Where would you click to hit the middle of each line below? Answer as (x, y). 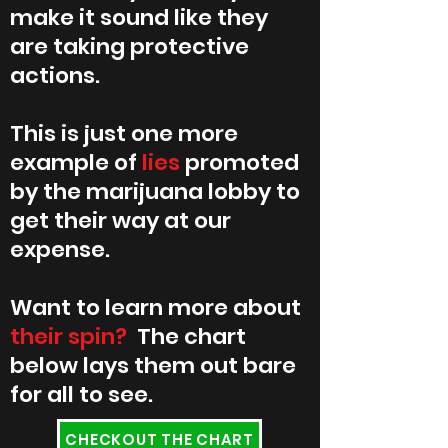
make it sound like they (139, 17)
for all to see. (81, 394)
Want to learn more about (155, 307)
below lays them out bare (153, 365)
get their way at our (120, 220)
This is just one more (124, 133)
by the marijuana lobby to (155, 191)
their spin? (68, 336)
